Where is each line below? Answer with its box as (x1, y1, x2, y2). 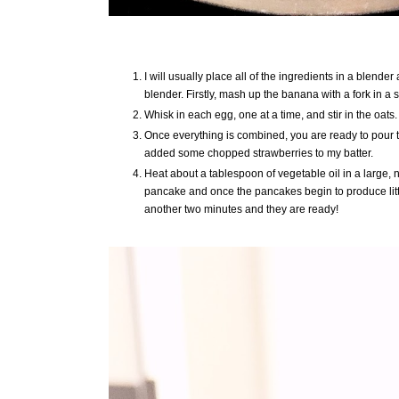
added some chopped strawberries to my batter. (144, 147, 373, 160)
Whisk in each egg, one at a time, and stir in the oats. (144, 109, 397, 122)
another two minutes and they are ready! (144, 203, 338, 216)
